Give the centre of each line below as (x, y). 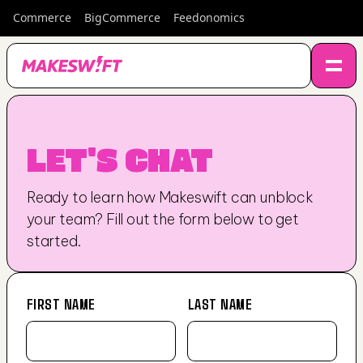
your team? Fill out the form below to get (163, 219)
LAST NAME (220, 304)
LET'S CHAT (120, 159)
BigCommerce (122, 17)
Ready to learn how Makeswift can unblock (170, 197)
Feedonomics (209, 17)
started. (54, 241)
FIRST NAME (61, 304)
